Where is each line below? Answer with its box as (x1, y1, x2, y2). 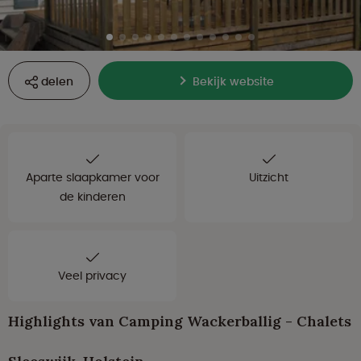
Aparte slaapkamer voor (25, 169, 160, 186)
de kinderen (59, 189, 126, 205)
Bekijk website (192, 73, 274, 90)
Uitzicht (249, 169, 288, 186)
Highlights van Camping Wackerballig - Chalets (8, 312, 351, 331)
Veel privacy (58, 268, 127, 284)
